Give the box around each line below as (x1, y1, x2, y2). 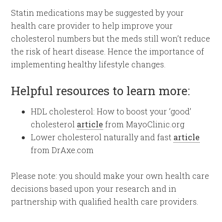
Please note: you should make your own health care (11, 170, 210, 181)
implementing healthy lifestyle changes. (11, 58, 166, 69)
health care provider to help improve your (11, 20, 173, 31)
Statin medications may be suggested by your (11, 7, 184, 18)
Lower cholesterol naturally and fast (31, 131, 174, 142)
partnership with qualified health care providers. (11, 196, 199, 207)
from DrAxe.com (31, 144, 94, 155)
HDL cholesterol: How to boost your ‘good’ (31, 106, 192, 116)
